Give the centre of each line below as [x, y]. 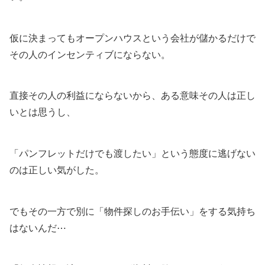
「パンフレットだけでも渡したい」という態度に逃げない [132, 154]
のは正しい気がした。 [57, 170]
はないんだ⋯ [38, 228]
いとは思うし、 [43, 112]
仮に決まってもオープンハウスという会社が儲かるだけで [132, 38]
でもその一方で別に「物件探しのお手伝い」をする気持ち [132, 211]
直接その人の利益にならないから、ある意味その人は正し [132, 96]
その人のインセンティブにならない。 [90, 54]
